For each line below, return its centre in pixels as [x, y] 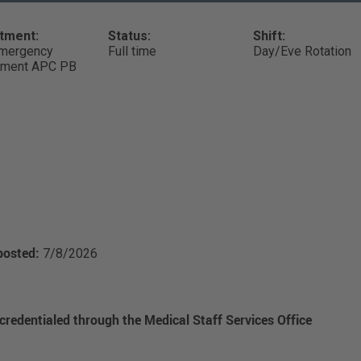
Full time [132, 51]
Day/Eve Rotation [303, 51]
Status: [129, 36]
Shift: [270, 36]
